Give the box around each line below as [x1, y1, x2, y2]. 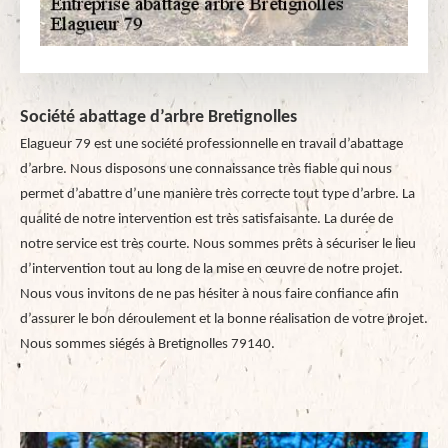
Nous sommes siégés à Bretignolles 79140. [20, 337, 275, 352]
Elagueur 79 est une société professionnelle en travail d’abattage [20, 137, 403, 152]
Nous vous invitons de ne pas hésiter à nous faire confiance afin [20, 287, 399, 302]
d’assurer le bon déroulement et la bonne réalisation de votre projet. [20, 312, 428, 327]
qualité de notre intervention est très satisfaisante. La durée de [20, 212, 393, 227]
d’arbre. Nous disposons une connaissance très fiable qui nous [20, 162, 392, 177]
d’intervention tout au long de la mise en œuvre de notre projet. [20, 262, 403, 277]
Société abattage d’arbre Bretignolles [20, 108, 297, 127]
